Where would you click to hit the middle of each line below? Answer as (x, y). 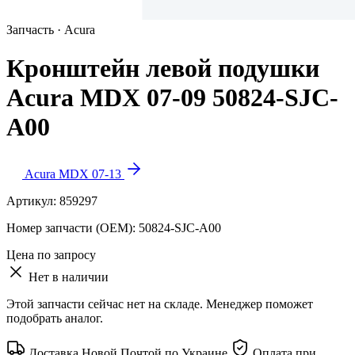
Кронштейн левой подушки (163, 69)
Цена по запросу (51, 254)
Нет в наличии (69, 277)
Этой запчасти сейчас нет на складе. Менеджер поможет (160, 303)
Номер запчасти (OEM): (73, 227)
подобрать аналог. (55, 318)
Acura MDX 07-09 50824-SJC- (172, 98)
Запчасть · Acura (51, 30)
